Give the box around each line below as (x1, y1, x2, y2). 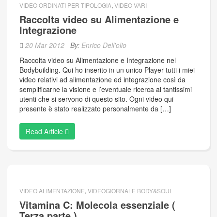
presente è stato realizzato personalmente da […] (19, 104, 171, 113)
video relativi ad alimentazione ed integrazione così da (19, 75, 186, 84)
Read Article (26, 126, 65, 136)
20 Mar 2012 (25, 40, 64, 50)
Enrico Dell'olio (81, 40, 126, 50)
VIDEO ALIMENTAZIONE (19, 186, 85, 195)
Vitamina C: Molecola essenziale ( (19, 198, 175, 212)
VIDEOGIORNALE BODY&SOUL (88, 186, 173, 195)
